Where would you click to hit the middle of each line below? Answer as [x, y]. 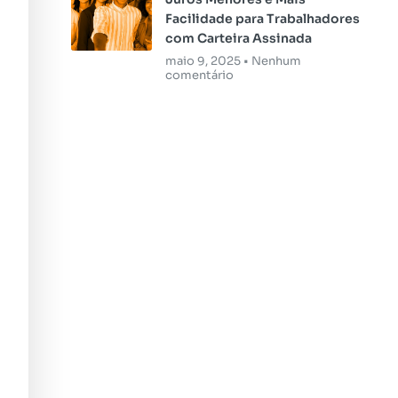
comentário [199, 76]
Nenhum [275, 61]
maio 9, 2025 [204, 61]
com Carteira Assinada [238, 39]
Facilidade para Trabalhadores [262, 19]
